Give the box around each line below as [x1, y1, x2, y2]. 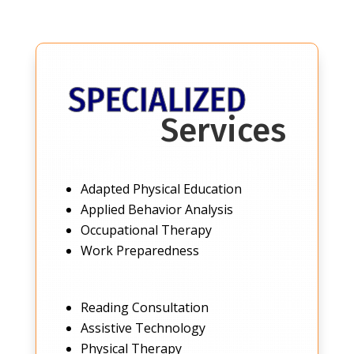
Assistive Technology [80, 319, 205, 337]
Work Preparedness [80, 242, 199, 260]
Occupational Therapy [80, 221, 212, 239]
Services [160, 111, 287, 151]
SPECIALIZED [67, 79, 247, 122]
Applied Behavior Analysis [80, 201, 233, 219]
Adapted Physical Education [80, 180, 242, 198]
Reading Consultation [80, 299, 209, 317]
